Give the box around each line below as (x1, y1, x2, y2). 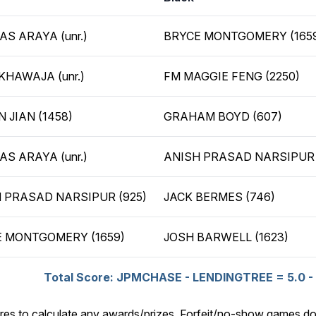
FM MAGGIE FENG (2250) (164, 69, 300, 83)
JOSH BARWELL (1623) (164, 230, 288, 244)
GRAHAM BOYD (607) (164, 109, 282, 123)
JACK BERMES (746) (164, 190, 275, 204)
